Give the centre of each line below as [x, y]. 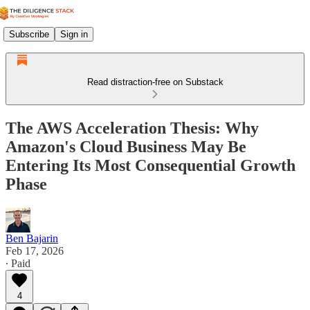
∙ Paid [18, 263]
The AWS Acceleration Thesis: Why [132, 128]
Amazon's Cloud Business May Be [126, 146]
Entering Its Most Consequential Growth [151, 165]
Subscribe [29, 34]
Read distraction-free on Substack [155, 82]
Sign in [74, 34]
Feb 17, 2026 [35, 250]
